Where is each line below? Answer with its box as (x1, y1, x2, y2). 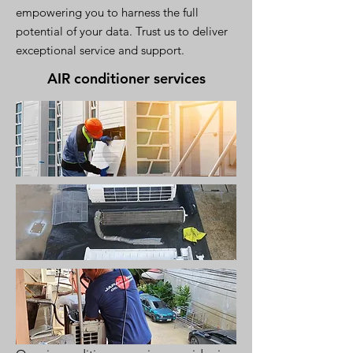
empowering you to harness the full (16, 5, 199, 20)
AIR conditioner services (46, 69, 206, 87)
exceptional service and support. (16, 43, 184, 58)
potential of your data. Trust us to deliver (16, 24, 228, 39)
